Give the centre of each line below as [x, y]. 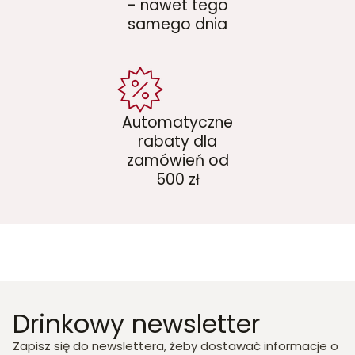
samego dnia [177, 25]
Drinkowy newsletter [136, 324]
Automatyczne [177, 123]
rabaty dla [177, 142]
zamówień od [177, 161]
